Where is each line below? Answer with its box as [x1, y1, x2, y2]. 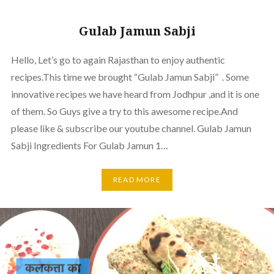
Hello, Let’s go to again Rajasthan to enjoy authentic [10, 53, 225, 65]
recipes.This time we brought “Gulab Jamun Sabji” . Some [10, 70, 249, 83]
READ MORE [113, 175, 161, 185]
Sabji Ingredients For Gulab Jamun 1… [10, 139, 168, 151]
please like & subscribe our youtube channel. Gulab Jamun [10, 122, 251, 134]
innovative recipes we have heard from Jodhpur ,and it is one [10, 87, 259, 100]
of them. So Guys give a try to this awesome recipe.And [10, 105, 238, 117]
